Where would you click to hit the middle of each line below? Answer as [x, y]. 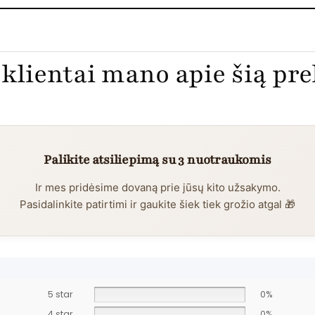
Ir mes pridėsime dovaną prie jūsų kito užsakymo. [157, 188]
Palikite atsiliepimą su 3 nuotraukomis [157, 160]
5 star [61, 295]
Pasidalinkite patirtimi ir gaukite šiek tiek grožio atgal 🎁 [157, 205]
